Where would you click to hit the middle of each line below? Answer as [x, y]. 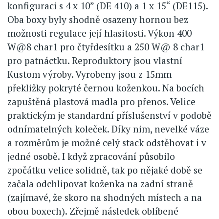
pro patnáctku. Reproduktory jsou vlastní [95, 60]
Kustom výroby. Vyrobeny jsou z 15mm [89, 74]
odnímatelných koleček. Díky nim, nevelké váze [108, 129]
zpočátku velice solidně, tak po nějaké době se [105, 170]
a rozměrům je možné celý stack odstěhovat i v [107, 142]
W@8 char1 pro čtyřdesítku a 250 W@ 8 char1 [106, 46]
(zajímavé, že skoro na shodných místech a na [105, 197]
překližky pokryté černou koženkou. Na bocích [106, 88]
